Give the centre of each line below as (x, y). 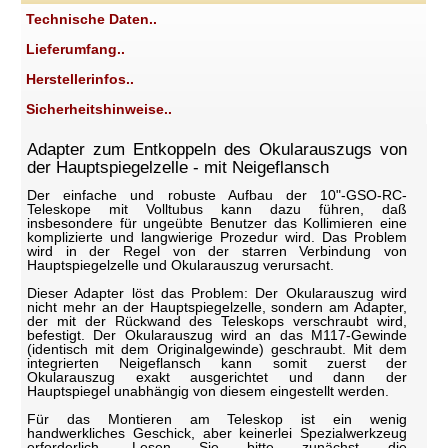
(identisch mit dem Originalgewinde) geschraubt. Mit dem (217, 348)
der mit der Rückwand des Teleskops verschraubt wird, (217, 320)
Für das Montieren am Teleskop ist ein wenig (217, 418)
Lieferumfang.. (76, 48)
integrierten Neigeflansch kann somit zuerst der (217, 362)
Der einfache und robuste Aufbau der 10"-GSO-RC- (217, 194)
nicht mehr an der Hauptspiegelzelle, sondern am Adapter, (217, 306)
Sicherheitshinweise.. (99, 108)
